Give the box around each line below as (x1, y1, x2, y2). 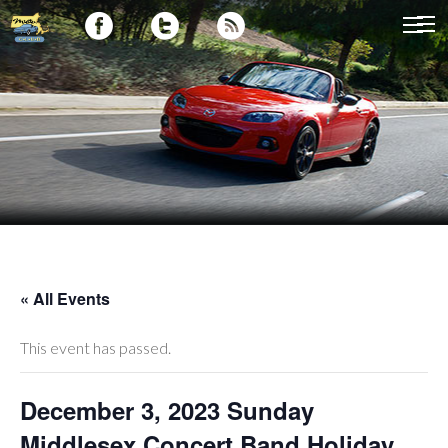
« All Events (20, 287, 110, 311)
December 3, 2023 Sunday (20, 393, 314, 428)
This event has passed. (20, 338, 171, 358)
